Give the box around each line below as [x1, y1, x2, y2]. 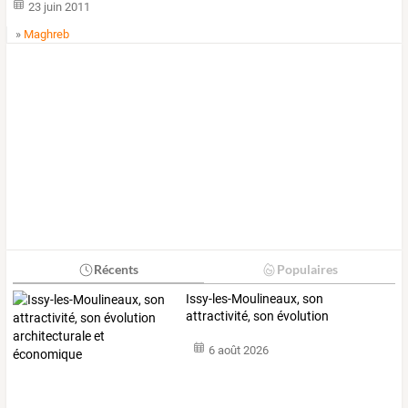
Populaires [276, 261, 338, 278]
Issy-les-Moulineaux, [186, 291, 301, 307]
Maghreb [24, 27, 70, 42]
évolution [274, 309, 330, 324]
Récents [93, 261, 138, 278]
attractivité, [186, 309, 251, 324]
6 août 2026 [208, 343, 269, 358]
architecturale [186, 326, 265, 342]
